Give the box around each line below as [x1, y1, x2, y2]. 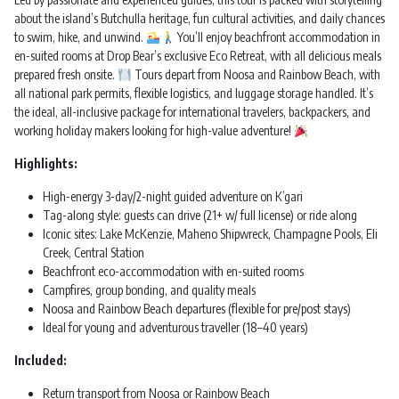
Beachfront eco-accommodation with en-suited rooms [43, 264, 304, 280]
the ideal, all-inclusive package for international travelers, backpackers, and [14, 104, 370, 120]
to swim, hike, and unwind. [14, 29, 146, 45]
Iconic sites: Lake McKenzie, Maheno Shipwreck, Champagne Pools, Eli [43, 226, 378, 242]
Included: [14, 353, 67, 369]
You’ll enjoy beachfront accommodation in [174, 29, 380, 45]
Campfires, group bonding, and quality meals [43, 282, 256, 298]
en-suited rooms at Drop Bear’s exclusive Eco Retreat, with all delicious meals [14, 48, 381, 64]
